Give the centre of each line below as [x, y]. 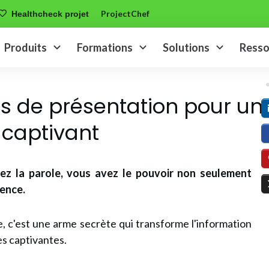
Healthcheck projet [50, 14]
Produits [26, 47]
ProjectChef [125, 13]
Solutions [186, 47]
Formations [105, 47]
